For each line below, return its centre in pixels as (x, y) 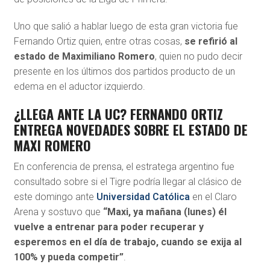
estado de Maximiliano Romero (84, 57)
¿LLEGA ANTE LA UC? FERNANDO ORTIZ (118, 114)
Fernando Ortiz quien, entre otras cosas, (99, 42)
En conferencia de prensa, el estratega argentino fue (124, 167)
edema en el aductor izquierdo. (79, 87)
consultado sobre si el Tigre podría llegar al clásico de (127, 182)
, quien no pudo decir (198, 57)
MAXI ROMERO (52, 145)
